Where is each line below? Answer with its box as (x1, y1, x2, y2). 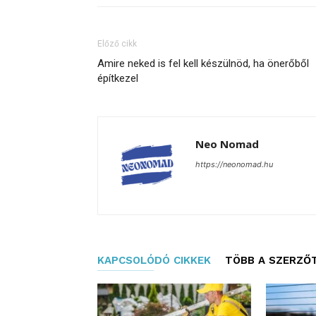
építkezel (97, 72, 138, 85)
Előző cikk (97, 39, 137, 49)
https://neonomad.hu (195, 159, 273, 169)
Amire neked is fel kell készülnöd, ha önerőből (97, 57, 309, 70)
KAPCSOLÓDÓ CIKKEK (97, 254, 211, 267)
